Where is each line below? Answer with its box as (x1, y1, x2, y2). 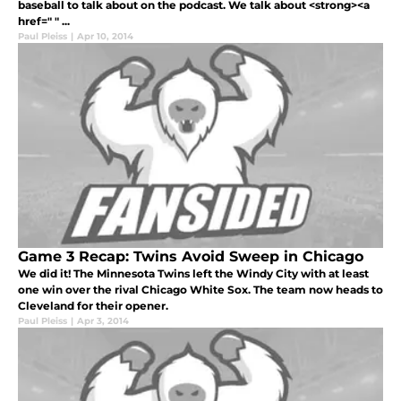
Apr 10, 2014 (77, 30, 133, 42)
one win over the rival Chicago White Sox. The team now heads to (18, 282, 383, 296)
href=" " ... (18, 13, 70, 28)
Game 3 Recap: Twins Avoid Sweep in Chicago (18, 247, 363, 265)
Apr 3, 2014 (77, 314, 129, 327)
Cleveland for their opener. (18, 298, 168, 312)
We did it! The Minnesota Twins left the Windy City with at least (18, 266, 369, 280)
